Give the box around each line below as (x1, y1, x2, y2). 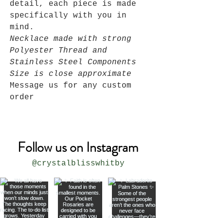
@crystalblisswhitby (32, 159, 125, 168)
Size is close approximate (10, 70, 131, 79)
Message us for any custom (10, 81, 131, 91)
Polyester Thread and (10, 46, 107, 55)
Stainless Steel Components (10, 58, 136, 67)
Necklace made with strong (10, 35, 131, 44)
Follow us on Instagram (17, 138, 138, 158)
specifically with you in (10, 11, 127, 20)
